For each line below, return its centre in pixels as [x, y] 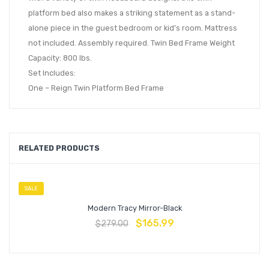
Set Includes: [52, 73]
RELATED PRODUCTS [59, 148]
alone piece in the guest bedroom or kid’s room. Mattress [133, 28]
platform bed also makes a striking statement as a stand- [132, 13]
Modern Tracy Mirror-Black [134, 208]
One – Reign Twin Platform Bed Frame [96, 88]
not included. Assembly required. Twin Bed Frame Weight [131, 43]
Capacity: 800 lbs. [60, 58]
